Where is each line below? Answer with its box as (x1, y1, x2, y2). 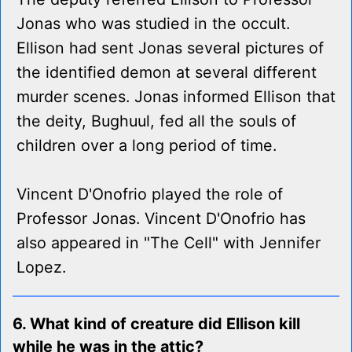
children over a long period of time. (16, 136, 277, 156)
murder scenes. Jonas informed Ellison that (16, 87, 335, 107)
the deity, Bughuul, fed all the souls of (16, 112, 296, 131)
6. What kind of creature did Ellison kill (13, 314, 300, 334)
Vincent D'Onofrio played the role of (16, 185, 283, 204)
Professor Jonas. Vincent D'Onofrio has (16, 209, 306, 229)
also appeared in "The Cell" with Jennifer (16, 233, 321, 253)
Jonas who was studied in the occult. (16, 14, 290, 34)
